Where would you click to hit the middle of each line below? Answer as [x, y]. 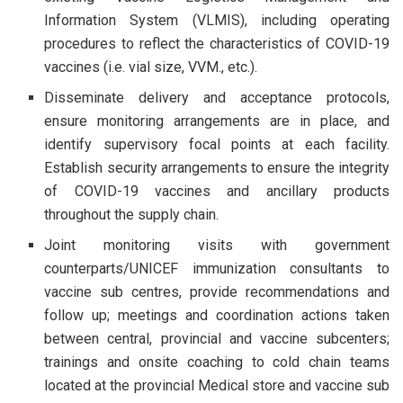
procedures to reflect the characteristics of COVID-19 [217, 43]
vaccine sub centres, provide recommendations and [217, 291]
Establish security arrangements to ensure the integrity [217, 167]
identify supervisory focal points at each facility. [217, 144]
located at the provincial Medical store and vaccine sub [217, 385]
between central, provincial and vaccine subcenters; [217, 338]
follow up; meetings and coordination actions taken [217, 315]
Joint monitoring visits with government [217, 245]
